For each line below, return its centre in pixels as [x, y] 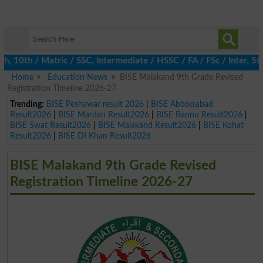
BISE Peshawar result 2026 [95, 104]
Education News [78, 77]
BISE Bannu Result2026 [199, 114]
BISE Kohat [223, 125]
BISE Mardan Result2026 [103, 114]
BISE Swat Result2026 [50, 125]
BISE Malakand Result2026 [147, 125]
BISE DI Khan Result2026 [104, 136]
